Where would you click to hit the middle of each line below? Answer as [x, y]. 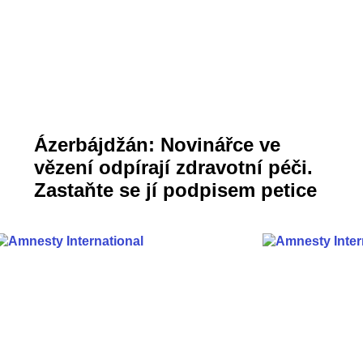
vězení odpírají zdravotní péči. [173, 168]
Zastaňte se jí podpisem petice [175, 190]
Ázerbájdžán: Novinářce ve [157, 145]
